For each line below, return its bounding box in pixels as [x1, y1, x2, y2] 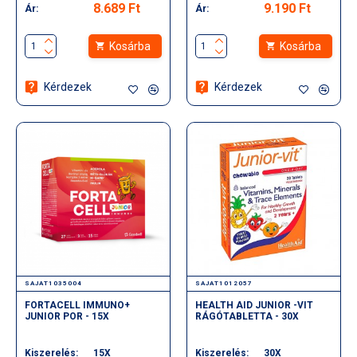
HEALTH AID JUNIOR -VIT [194, 299, 313, 311]
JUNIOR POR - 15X [25, 310, 109, 322]
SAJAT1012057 [194, 279, 253, 287]
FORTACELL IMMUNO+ [25, 299, 130, 311]
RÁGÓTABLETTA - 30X [194, 310, 299, 322]
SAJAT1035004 [25, 279, 82, 287]
